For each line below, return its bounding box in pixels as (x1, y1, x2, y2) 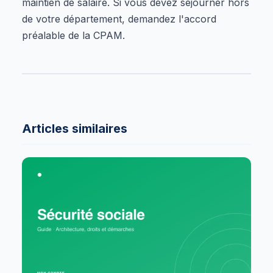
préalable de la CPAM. (22, 29, 125, 41)
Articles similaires (22, 121, 127, 136)
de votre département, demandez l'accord (22, 12, 216, 25)
